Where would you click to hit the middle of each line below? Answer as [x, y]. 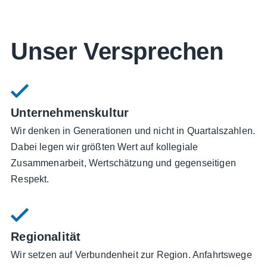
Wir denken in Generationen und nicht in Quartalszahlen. [133, 131]
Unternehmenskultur [70, 113]
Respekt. [30, 179]
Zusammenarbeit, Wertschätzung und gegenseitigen [123, 163]
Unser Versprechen [117, 52]
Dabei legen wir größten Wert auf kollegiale [105, 147]
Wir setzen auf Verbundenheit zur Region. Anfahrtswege [131, 255]
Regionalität [46, 237]
